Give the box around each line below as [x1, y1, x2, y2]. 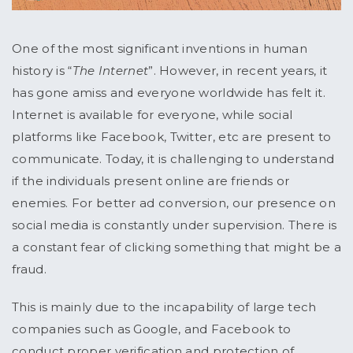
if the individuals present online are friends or [12, 173, 290, 189]
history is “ [12, 63, 72, 79]
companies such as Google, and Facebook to [12, 321, 292, 337]
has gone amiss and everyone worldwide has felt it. [12, 85, 325, 101]
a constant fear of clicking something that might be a [12, 240, 341, 255]
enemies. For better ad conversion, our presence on [12, 195, 336, 211]
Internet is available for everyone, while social [12, 107, 293, 123]
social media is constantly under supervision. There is [12, 217, 337, 233]
